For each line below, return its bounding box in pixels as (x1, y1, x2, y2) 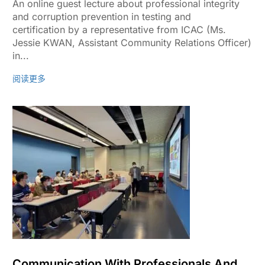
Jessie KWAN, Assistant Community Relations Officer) (12, 37, 251, 49)
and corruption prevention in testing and (12, 11, 191, 22)
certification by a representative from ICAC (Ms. (12, 24, 226, 35)
